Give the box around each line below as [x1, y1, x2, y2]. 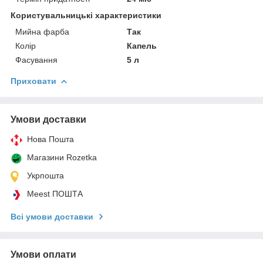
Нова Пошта [27, 134, 74, 144]
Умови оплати [11, 249, 76, 259]
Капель [127, 41, 157, 50]
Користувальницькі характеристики [11, 10, 161, 20]
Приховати [11, 76, 56, 86]
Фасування [15, 55, 58, 65]
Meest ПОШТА [27, 188, 83, 198]
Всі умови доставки [11, 211, 93, 221]
